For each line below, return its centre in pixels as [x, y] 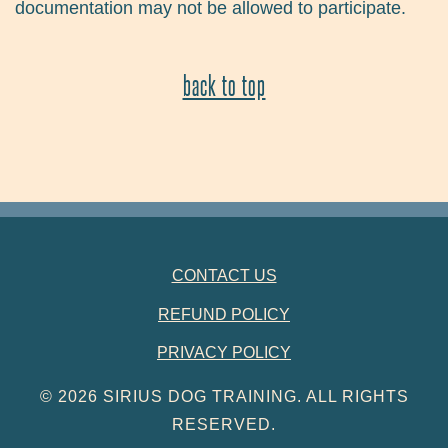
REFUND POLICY [224, 314]
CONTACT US [224, 276]
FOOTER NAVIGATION [83, 277]
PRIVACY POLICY [224, 353]
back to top [224, 84]
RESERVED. [224, 424]
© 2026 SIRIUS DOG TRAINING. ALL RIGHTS [224, 396]
